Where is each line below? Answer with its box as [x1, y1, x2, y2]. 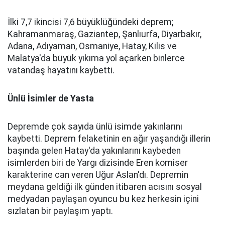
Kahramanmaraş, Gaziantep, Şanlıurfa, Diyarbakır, [8, 29, 201, 39]
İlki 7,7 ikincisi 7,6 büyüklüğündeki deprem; [8, 17, 173, 27]
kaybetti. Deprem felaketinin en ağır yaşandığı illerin [8, 134, 210, 144]
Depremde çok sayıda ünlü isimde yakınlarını [8, 122, 182, 132]
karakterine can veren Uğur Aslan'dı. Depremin [8, 170, 188, 180]
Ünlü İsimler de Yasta [8, 93, 94, 103]
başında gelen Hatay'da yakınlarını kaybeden [8, 146, 181, 156]
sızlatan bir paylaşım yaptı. [8, 206, 113, 216]
